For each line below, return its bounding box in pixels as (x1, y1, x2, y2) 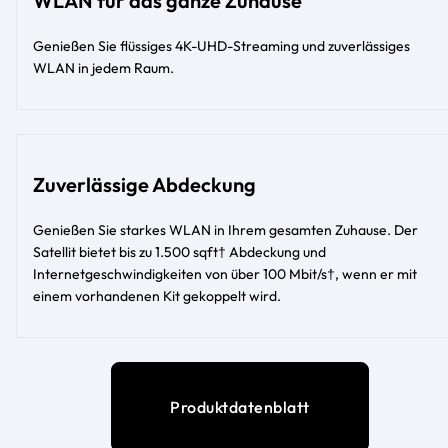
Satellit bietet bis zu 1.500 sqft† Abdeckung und (33, 243, 326, 262)
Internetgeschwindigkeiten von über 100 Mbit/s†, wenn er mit (33, 265, 417, 284)
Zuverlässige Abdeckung (33, 172, 256, 198)
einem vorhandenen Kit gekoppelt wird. (33, 287, 281, 306)
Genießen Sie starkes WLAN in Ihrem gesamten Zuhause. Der (33, 221, 418, 240)
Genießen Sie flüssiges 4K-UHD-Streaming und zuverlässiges (33, 37, 410, 56)
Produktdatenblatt (170, 397, 310, 418)
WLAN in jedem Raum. (33, 59, 174, 78)
